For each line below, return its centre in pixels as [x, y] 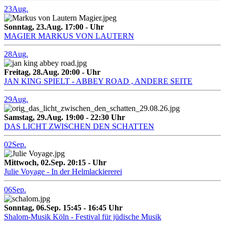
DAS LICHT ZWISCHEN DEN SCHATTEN [79, 127]
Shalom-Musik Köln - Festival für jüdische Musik [83, 217]
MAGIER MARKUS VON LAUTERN [69, 36]
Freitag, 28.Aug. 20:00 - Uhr [52, 72]
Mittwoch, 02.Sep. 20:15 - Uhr [55, 163]
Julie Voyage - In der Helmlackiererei [63, 172]
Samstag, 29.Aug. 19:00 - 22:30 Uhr [65, 118]
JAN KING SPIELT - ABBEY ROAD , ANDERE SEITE [98, 81]
